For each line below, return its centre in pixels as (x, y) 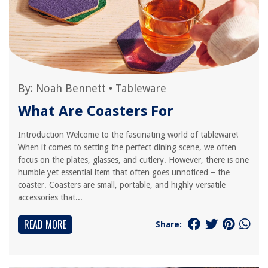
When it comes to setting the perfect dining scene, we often (127, 147)
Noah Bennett (71, 88)
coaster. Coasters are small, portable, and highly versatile (122, 185)
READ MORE (45, 224)
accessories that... (50, 197)
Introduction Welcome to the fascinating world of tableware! (128, 135)
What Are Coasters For (96, 111)
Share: (169, 224)
